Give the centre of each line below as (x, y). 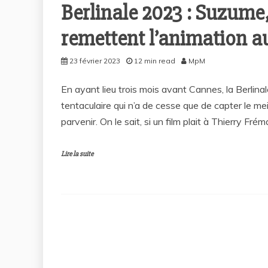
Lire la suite (77, 154)
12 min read (155, 61)
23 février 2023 (95, 61)
